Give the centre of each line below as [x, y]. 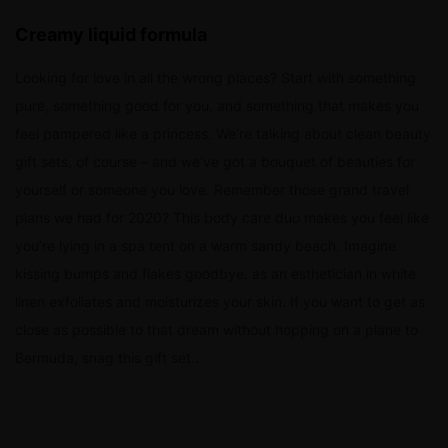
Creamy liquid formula [111, 34]
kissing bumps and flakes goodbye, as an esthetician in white [215, 273]
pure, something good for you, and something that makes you [217, 105]
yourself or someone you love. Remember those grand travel [212, 189]
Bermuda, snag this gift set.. [107, 357]
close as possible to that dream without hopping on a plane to [216, 329]
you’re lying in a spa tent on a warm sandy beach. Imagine [205, 245]
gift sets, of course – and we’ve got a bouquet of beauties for [215, 161]
